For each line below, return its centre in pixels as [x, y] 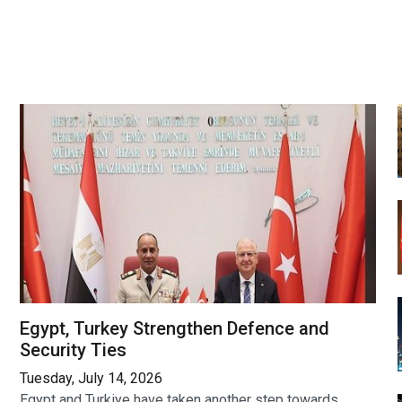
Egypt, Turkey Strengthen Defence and [175, 329]
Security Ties [73, 350]
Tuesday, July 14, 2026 [91, 379]
